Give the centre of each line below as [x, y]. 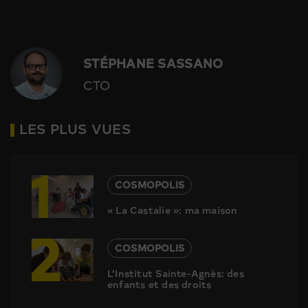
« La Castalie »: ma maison [173, 210]
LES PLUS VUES [75, 129]
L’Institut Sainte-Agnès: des [176, 274]
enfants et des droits [159, 285]
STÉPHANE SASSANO [153, 63]
